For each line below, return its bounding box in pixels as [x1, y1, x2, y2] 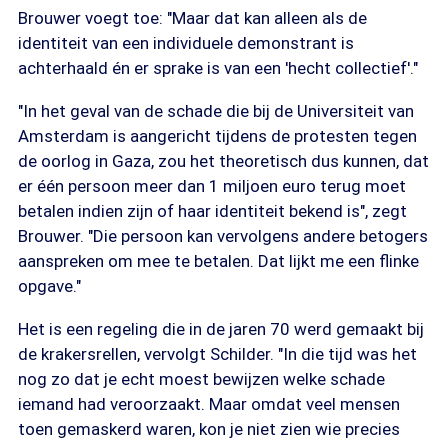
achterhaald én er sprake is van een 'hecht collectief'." [18, 58, 418, 78]
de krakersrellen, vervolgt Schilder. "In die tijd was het [18, 344, 417, 364]
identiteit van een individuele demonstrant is [18, 33, 354, 53]
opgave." [18, 276, 81, 296]
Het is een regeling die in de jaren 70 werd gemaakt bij [18, 319, 424, 339]
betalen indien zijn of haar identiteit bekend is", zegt [18, 201, 407, 221]
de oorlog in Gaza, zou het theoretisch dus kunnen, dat [18, 151, 429, 171]
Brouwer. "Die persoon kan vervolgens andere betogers [18, 226, 428, 246]
